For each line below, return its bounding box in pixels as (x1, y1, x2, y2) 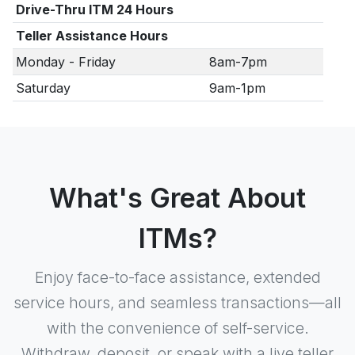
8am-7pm (209, 53, 267, 70)
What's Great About (49, 181, 306, 214)
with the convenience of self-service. (46, 318, 309, 338)
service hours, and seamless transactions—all (13, 292, 342, 312)
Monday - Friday (16, 53, 116, 70)
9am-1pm (209, 79, 265, 96)
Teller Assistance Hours (16, 27, 168, 44)
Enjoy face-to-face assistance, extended (34, 267, 321, 287)
